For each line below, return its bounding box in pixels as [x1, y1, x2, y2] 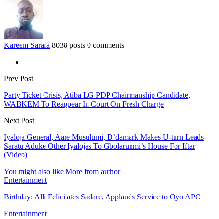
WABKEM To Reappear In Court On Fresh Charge [4, 99, 164, 108]
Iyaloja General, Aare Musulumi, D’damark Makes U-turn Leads [4, 132, 204, 141]
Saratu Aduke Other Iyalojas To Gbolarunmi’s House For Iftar [4, 141, 195, 150]
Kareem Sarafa [4, 41, 50, 49]
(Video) [4, 150, 27, 159]
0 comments [87, 41, 124, 49]
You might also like [4, 167, 64, 175]
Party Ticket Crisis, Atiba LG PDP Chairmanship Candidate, [4, 90, 190, 99]
